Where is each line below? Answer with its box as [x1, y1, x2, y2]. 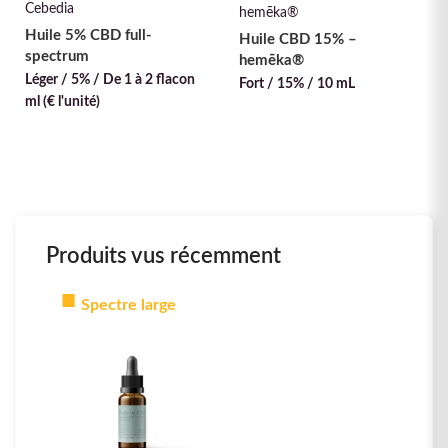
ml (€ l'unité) [25, 94, 100, 109]
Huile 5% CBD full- [25, 27, 152, 43]
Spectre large [81, 296, 176, 313]
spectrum [25, 48, 89, 64]
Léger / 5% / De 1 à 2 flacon [25, 72, 195, 87]
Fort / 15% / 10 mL [239, 77, 355, 92]
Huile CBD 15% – [239, 32, 357, 48]
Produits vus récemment [46, 244, 281, 267]
